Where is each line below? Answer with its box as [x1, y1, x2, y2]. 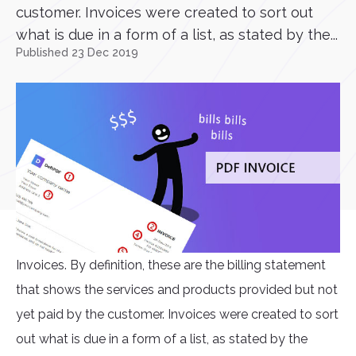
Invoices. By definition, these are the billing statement [16, 257, 326, 273]
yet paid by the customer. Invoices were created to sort [16, 307, 339, 323]
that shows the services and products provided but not [16, 282, 338, 298]
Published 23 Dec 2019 [16, 46, 138, 59]
